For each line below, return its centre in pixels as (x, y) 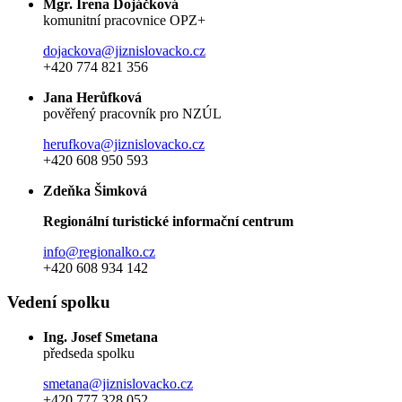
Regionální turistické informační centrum (168, 221)
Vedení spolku (59, 302)
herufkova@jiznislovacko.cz (124, 144)
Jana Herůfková (92, 97)
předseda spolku (89, 354)
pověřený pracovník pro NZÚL (132, 113)
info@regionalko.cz (99, 251)
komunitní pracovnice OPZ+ (124, 20)
